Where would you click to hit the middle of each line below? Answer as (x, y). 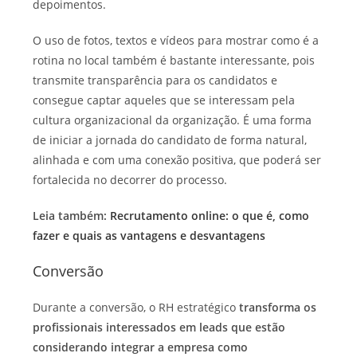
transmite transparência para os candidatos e (155, 80)
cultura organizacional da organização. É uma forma (173, 120)
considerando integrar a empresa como (141, 347)
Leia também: (72, 215)
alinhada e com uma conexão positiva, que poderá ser (177, 159)
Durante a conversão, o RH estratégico (136, 307)
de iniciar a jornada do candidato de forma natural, (170, 139)
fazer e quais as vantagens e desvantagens (149, 235)
